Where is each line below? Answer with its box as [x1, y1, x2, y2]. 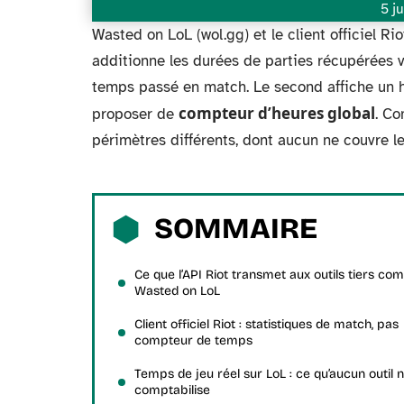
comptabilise [134, 382, 210, 398]
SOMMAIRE [154, 211, 317, 246]
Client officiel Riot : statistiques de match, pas [134, 317, 399, 332]
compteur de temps [134, 333, 252, 348]
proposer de [92, 105, 179, 124]
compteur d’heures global [179, 103, 375, 124]
